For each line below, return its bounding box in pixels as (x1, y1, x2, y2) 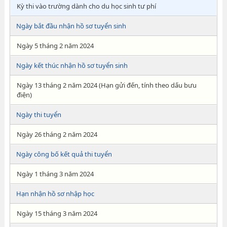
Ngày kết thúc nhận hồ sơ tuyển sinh (16, 61, 128, 70)
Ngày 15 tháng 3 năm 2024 (16, 209, 97, 218)
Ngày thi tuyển (16, 110, 61, 119)
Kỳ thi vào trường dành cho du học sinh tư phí (16, 2, 156, 11)
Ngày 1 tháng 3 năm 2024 (16, 169, 94, 178)
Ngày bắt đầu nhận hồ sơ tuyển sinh (16, 21, 126, 30)
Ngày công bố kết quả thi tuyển (16, 149, 112, 159)
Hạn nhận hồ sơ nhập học (16, 189, 94, 198)
